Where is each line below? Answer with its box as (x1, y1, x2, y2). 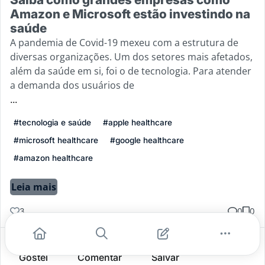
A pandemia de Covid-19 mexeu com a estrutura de (10, 35, 238, 49)
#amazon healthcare (14, 153, 93, 163)
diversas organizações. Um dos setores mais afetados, (10, 50, 253, 63)
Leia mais (11, 180, 56, 193)
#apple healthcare (103, 117, 172, 127)
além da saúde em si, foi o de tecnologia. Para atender (10, 64, 251, 77)
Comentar (77, 251, 122, 263)
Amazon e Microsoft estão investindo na (10, 6, 250, 21)
